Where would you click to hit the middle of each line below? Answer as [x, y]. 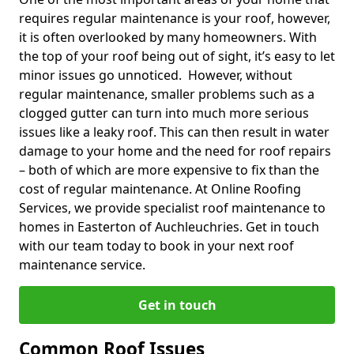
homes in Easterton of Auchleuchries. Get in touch [169, 226]
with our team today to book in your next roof [156, 245]
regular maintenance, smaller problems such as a [167, 94]
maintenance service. [82, 264]
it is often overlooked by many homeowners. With [168, 37]
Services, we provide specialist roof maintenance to [172, 207]
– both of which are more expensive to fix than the [169, 169]
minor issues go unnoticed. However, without [156, 75]
